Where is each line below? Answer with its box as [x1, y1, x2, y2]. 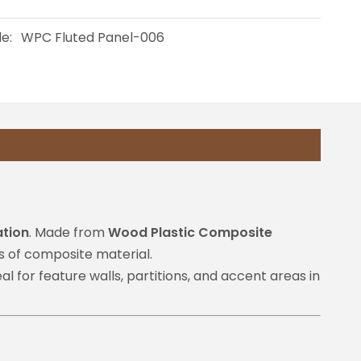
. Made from [29, 223, 108, 242]
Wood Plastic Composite [108, 223, 272, 242]
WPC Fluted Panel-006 [21, 28, 165, 47]
